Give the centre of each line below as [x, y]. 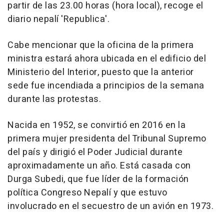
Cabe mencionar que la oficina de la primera [101, 45]
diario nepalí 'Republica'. [58, 19]
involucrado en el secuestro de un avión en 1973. [110, 206]
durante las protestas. [54, 99]
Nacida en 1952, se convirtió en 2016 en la [96, 125]
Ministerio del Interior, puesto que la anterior [101, 72]
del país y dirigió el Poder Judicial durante [95, 152]
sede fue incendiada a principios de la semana [106, 86]
